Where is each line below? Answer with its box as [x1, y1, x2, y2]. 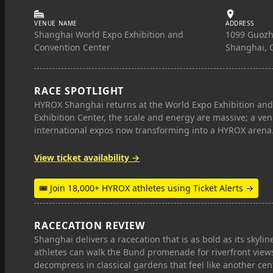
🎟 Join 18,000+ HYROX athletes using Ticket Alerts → [39, 182, 253, 194]
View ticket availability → [34, 152, 140, 163]
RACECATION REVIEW [34, 219, 146, 232]
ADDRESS [225, 19, 254, 27]
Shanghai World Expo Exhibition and [34, 29, 183, 40]
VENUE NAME [34, 19, 77, 27]
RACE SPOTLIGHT [34, 84, 124, 97]
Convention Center [34, 41, 110, 53]
